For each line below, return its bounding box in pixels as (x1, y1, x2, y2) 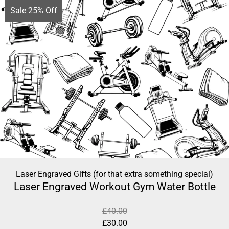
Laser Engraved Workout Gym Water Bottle (13, 180, 216, 193)
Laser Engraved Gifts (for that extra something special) (16, 169, 213, 179)
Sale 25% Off (10, 6, 57, 16)
